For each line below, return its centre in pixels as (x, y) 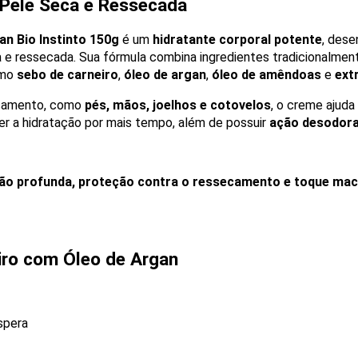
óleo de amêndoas (267, 75)
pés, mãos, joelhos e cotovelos (178, 105)
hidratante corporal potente (237, 40)
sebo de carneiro (68, 75)
